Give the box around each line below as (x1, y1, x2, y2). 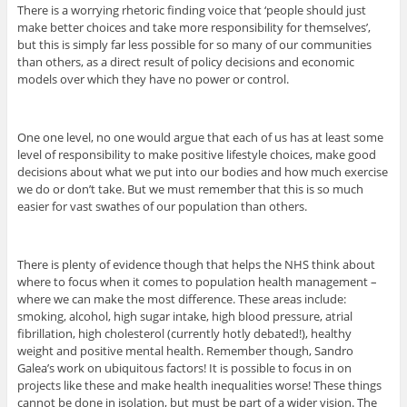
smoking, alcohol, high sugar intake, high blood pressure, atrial (16, 307, 352, 324)
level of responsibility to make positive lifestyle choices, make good (16, 145, 376, 163)
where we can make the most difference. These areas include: (16, 290, 346, 307)
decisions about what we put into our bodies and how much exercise (16, 163, 388, 180)
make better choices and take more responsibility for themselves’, (16, 18, 371, 35)
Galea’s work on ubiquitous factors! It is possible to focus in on (16, 359, 352, 376)
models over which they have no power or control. (16, 70, 289, 87)
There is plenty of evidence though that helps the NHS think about (16, 255, 375, 273)
